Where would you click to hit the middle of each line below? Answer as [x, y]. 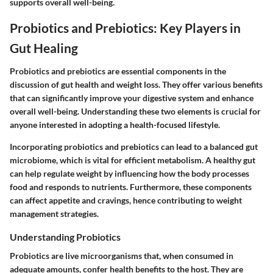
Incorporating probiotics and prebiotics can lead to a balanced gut [134, 146]
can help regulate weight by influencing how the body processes [129, 173]
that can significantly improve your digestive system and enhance [132, 97]
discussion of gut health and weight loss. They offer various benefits [136, 84]
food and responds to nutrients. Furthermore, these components [131, 186]
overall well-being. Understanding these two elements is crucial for [135, 111]
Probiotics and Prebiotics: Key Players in [125, 28]
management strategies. [54, 213]
